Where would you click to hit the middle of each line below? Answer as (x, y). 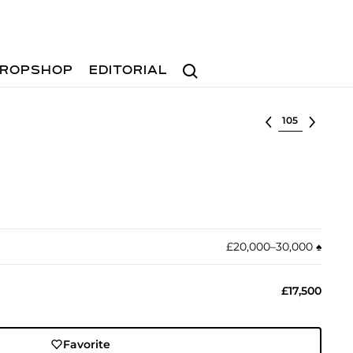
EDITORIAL (129, 71)
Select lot (305, 119)
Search (196, 63)
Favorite (87, 344)
